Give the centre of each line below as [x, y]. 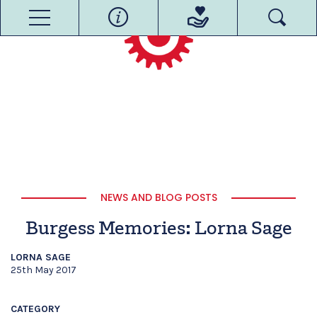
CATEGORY [35, 309]
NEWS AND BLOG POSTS [158, 197]
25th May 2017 [44, 270]
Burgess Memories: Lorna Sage [158, 230]
